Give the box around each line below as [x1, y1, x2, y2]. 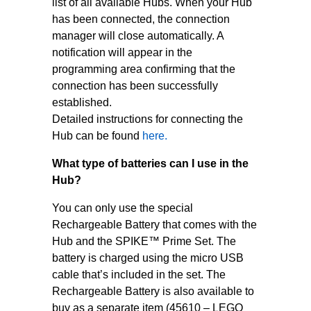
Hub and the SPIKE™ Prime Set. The [51, 235, 236, 247]
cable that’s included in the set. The [51, 269, 226, 280]
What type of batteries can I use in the [51, 158, 249, 169]
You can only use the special [51, 202, 193, 214]
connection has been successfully [51, 80, 218, 92]
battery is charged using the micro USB [51, 252, 244, 264]
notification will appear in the [51, 47, 192, 58]
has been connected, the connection [51, 13, 230, 25]
